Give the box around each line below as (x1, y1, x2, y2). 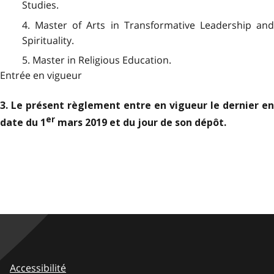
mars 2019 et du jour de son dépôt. (55, 117, 226, 129)
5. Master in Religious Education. (21, 53, 171, 67)
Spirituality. (21, 33, 74, 47)
